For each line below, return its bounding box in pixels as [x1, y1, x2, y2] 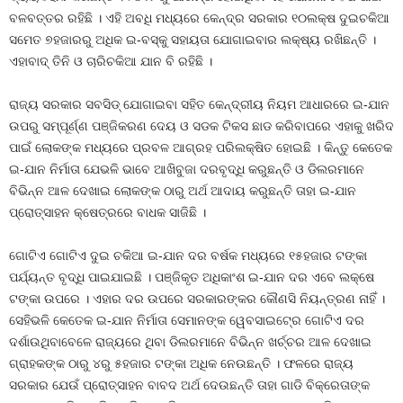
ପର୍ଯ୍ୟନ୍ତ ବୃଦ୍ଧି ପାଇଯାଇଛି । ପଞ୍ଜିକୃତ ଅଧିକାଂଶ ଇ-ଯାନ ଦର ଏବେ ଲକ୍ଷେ [9, 270, 374, 284]
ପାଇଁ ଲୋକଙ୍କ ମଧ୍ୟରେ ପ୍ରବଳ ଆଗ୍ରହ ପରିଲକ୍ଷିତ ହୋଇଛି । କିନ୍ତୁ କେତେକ [9, 140, 392, 155]
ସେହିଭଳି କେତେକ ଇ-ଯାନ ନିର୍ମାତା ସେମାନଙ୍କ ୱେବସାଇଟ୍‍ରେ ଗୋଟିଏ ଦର [9, 313, 364, 327]
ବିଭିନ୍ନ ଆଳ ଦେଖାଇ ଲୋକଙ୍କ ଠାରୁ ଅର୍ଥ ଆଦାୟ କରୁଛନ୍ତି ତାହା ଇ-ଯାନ [9, 184, 356, 198]
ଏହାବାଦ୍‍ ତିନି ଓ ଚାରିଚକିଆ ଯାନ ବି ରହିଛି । [9, 54, 212, 68]
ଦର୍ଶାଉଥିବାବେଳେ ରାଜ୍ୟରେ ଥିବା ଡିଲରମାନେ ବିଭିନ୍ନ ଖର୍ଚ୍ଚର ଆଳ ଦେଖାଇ [9, 335, 372, 349]
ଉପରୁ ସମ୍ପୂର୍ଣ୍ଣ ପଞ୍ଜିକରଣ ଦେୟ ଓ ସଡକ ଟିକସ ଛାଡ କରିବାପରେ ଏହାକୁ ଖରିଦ [9, 119, 394, 133]
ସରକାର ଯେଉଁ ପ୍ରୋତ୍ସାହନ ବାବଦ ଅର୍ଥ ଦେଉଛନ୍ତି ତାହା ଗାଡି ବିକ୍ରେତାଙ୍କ [9, 378, 370, 392]
